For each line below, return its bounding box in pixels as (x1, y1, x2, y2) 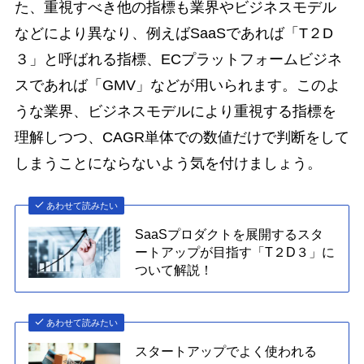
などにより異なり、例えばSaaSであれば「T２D (14, 24, 333, 41)
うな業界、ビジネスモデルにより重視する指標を (14, 102, 336, 119)
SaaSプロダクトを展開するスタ (135, 227, 324, 242)
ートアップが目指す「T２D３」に (135, 245, 336, 260)
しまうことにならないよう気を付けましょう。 (14, 154, 322, 171)
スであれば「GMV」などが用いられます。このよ (14, 76, 340, 93)
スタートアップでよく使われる (135, 344, 318, 359)
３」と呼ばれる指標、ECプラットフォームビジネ (14, 50, 342, 67)
